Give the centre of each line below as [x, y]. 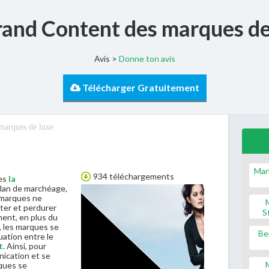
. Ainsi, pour [25, 246]
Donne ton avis [147, 59]
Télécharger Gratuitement [141, 87]
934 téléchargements [134, 176]
